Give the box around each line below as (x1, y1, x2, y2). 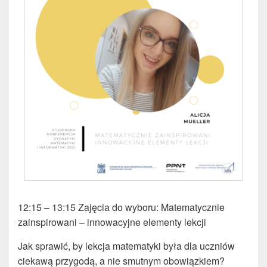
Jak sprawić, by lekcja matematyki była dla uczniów (18, 239, 235, 253)
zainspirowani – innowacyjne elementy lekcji (18, 215, 206, 229)
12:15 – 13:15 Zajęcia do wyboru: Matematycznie (18, 200, 225, 215)
